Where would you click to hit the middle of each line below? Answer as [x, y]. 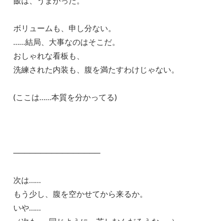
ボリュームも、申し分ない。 [65, 28]
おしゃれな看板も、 [49, 56]
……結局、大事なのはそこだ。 [67, 42]
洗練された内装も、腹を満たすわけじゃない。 [96, 70]
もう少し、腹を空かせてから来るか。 [81, 194]
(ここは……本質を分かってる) [65, 97]
